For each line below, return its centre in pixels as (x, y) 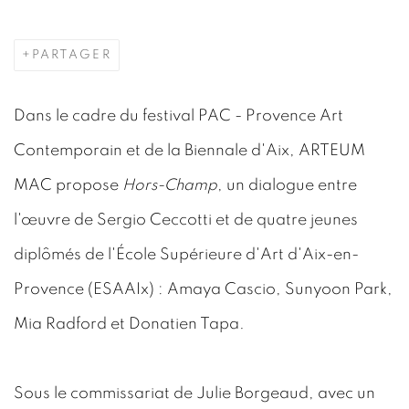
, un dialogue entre (287, 185)
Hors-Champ (170, 185)
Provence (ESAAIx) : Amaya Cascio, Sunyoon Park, (203, 289)
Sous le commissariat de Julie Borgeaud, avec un (194, 393)
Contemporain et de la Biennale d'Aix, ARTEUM (189, 151)
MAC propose (68, 185)
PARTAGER (72, 55)
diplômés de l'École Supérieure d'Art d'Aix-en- (186, 255)
